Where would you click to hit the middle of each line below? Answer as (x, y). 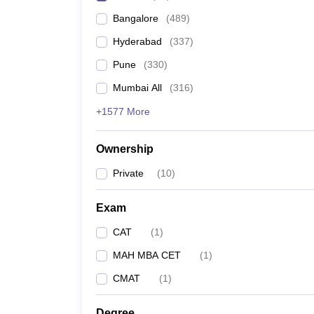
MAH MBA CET (147, 255)
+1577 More (123, 111)
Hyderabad (137, 41)
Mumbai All (137, 88)
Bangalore (136, 18)
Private (128, 173)
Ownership (125, 149)
